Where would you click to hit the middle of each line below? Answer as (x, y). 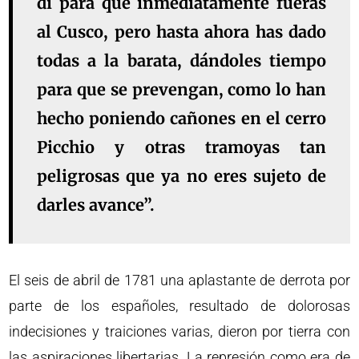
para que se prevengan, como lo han (182, 89)
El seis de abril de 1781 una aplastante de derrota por (179, 280)
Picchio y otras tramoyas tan (182, 147)
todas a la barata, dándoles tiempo (182, 60)
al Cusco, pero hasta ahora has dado (182, 31)
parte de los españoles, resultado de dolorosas (179, 305)
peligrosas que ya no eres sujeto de (182, 175)
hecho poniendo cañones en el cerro (182, 118)
